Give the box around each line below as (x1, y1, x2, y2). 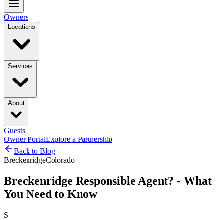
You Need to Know (4, 187, 97, 200)
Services (8, 62, 33, 70)
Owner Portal (4, 135, 46, 143)
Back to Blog (14, 147, 55, 155)
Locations (8, 23, 35, 30)
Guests (4, 126, 25, 135)
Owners (4, 13, 28, 21)
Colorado (46, 156, 75, 164)
